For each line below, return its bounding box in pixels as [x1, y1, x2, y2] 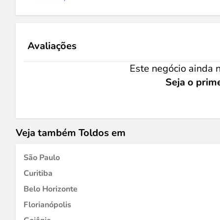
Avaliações [27, 39, 77, 53]
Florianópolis [24, 199, 71, 210]
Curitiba [24, 168, 53, 179]
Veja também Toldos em [16, 126, 126, 139]
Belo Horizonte [24, 184, 78, 194]
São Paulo [24, 152, 60, 163]
